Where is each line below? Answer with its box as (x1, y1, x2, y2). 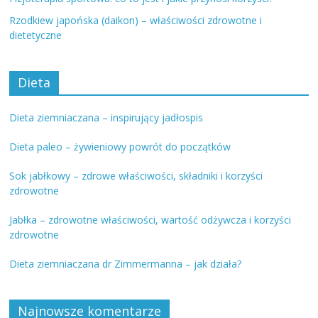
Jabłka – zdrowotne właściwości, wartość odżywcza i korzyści (9, 212, 292, 226)
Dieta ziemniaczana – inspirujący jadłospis (9, 110, 204, 124)
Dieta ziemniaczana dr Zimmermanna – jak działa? (9, 256, 242, 270)
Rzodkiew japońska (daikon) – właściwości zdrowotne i (9, 13, 263, 27)
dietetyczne (9, 28, 62, 42)
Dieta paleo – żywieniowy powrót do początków (9, 139, 231, 153)
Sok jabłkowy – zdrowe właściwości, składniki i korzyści (9, 168, 263, 182)
